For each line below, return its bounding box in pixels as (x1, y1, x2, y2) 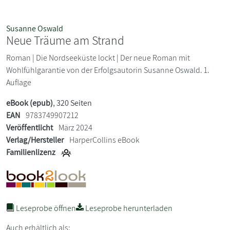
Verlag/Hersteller (6, 135, 64, 146)
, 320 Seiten (53, 98, 92, 109)
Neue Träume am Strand (6, 32, 124, 49)
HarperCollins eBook (69, 135, 140, 146)
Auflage (6, 77, 31, 88)
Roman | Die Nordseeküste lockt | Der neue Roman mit (6, 52, 190, 64)
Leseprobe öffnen (14, 203, 76, 214)
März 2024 (57, 122, 92, 133)
